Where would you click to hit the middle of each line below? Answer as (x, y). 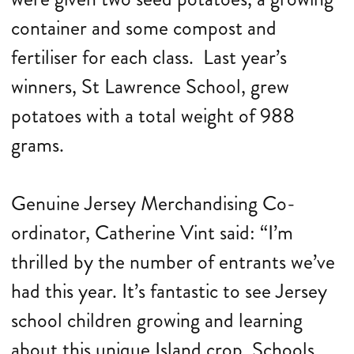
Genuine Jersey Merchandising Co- (153, 203)
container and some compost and (144, 28)
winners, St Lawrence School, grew (150, 87)
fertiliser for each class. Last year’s (149, 57)
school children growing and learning (157, 320)
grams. (38, 145)
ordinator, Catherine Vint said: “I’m (152, 233)
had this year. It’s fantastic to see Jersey (169, 291)
